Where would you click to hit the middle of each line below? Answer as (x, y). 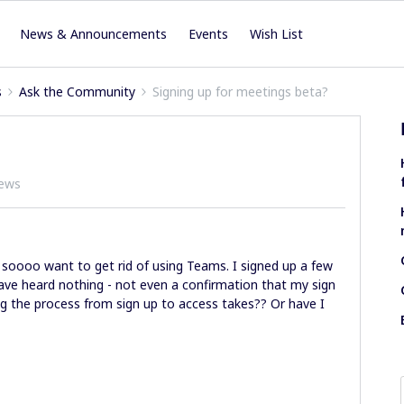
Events (209, 34)
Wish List (277, 34)
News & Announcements (94, 34)
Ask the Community (77, 92)
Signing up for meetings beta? (240, 92)
